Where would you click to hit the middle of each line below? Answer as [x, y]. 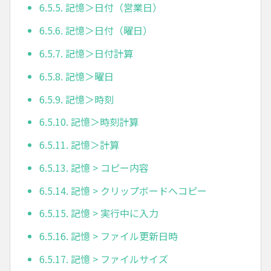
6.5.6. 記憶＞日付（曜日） [96, 31]
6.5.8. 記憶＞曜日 [77, 76]
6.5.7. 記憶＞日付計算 [86, 54]
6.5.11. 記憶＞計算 [79, 145]
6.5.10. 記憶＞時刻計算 [89, 122]
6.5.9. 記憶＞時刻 [77, 99]
